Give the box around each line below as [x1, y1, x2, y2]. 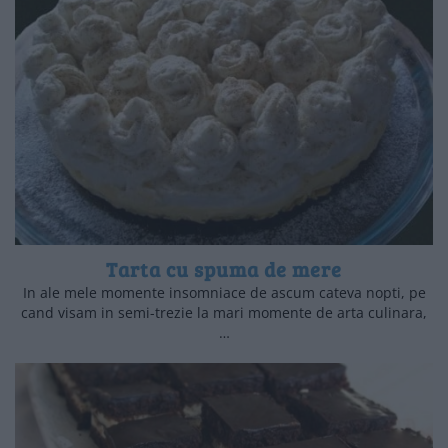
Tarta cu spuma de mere [106, 255, 342, 284]
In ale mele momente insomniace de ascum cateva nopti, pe [22, 283, 426, 303]
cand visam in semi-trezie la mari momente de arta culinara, [21, 303, 427, 323]
